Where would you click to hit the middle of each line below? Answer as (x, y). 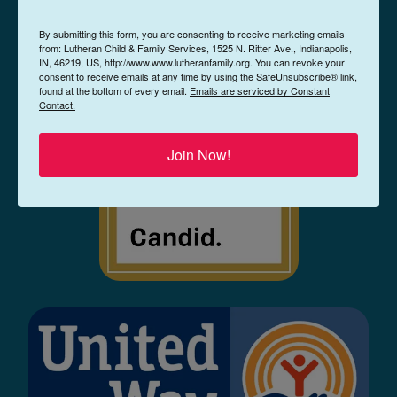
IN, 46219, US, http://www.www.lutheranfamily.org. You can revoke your (192, 62)
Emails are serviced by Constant (260, 90)
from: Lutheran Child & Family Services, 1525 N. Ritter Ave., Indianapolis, (195, 48)
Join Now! (198, 155)
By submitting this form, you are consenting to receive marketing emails (192, 34)
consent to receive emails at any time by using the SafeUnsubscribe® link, (198, 76)
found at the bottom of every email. (114, 90)
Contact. (57, 105)
